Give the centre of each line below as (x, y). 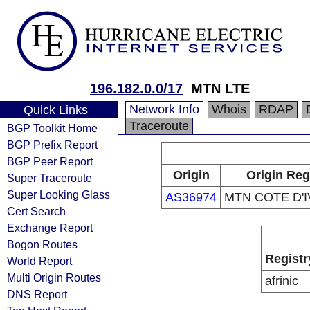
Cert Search (36, 211)
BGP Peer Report (50, 161)
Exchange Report (50, 228)
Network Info (164, 109)
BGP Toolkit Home (52, 128)
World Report (39, 261)
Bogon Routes (42, 244)
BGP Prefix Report (52, 145)
